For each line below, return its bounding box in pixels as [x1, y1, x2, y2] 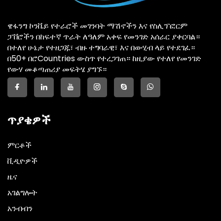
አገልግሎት [7, 186, 37, 198]
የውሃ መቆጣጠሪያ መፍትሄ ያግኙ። [7, 63, 107, 75]
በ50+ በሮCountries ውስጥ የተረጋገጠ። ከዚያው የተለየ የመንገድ [7, 52, 201, 64]
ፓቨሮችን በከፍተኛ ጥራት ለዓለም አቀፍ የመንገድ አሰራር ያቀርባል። [7, 31, 200, 42]
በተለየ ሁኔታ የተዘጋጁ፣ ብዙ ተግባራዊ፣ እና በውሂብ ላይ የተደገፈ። [7, 41, 195, 53]
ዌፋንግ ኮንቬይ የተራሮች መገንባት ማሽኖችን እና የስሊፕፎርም [7, 20, 187, 32]
